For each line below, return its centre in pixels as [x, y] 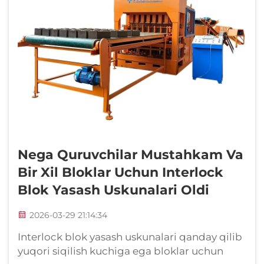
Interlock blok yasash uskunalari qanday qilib [130, 237]
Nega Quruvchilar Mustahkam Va [131, 155]
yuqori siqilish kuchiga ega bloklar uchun [121, 251]
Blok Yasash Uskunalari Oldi [113, 190]
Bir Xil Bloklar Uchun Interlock [121, 173]
